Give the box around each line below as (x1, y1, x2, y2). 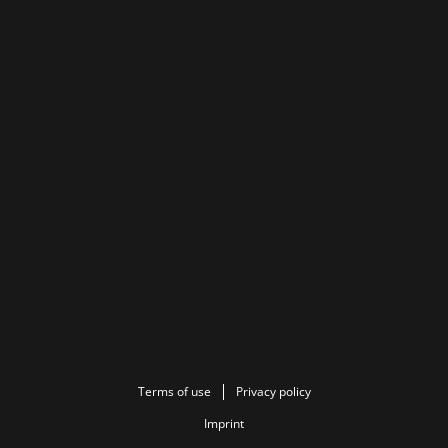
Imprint (204, 415, 244, 432)
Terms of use (137, 383, 211, 400)
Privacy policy (235, 383, 311, 400)
